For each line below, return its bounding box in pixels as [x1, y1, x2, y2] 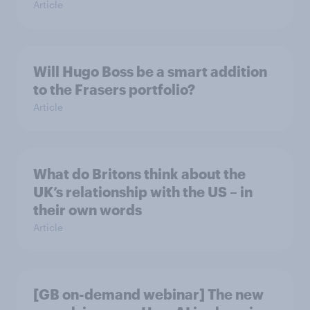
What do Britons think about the [33, 165, 246, 183]
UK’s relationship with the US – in [33, 183, 253, 201]
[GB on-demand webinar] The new [33, 286, 264, 303]
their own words [33, 201, 142, 219]
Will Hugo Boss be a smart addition [33, 63, 267, 80]
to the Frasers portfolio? [33, 81, 195, 98]
